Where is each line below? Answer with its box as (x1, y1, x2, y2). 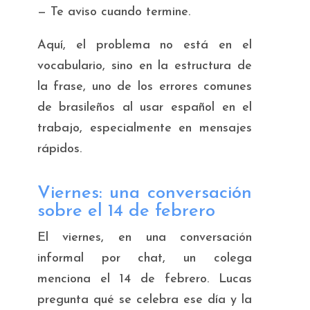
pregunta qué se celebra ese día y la (37, 293, 253, 307)
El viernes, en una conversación (37, 230, 253, 244)
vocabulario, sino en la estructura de (37, 59, 253, 73)
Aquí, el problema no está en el (37, 38, 253, 52)
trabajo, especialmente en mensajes (37, 121, 253, 135)
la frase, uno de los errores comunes (37, 80, 253, 93)
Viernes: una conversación (37, 183, 253, 203)
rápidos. (37, 142, 82, 156)
